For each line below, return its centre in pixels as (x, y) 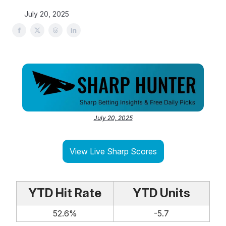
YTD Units (161, 193)
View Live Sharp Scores (113, 151)
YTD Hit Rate (65, 193)
